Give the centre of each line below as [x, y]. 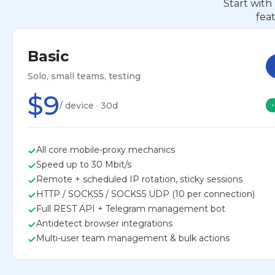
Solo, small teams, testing [84, 76]
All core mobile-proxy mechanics [106, 149]
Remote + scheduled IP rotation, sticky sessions [139, 179]
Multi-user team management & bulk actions [133, 238]
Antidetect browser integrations [104, 223]
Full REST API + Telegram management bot [131, 208]
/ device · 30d [89, 105]
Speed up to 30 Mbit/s [84, 164]
